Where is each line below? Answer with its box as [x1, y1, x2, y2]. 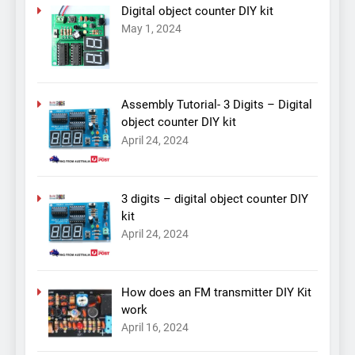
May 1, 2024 [120, 22, 181, 36]
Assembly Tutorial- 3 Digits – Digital [120, 97, 312, 113]
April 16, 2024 [120, 321, 189, 334]
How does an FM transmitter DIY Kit [120, 285, 311, 300]
